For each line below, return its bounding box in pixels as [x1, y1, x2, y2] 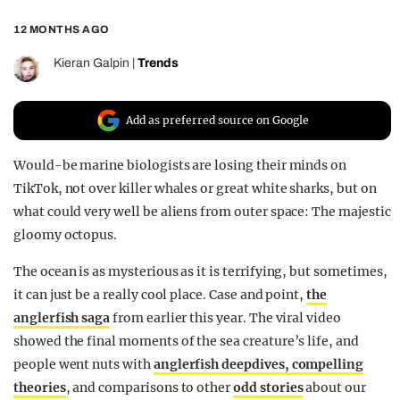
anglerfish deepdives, [153, 356, 292, 373]
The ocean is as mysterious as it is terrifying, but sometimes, [13, 263, 387, 280]
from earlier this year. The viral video [110, 310, 341, 327]
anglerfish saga [13, 310, 111, 327]
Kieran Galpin [54, 56, 129, 71]
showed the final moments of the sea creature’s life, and [13, 333, 359, 350]
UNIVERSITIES [45, 75, 167, 93]
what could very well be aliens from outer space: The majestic [13, 204, 391, 221]
